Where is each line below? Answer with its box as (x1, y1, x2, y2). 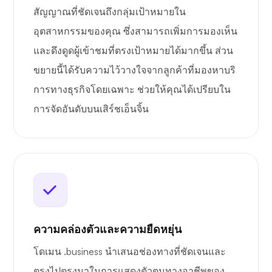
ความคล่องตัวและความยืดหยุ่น (33, 222, 182, 236)
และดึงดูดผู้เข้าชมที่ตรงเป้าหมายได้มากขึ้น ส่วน (33, 44, 233, 57)
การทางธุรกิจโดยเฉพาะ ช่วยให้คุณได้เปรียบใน (33, 83, 231, 96)
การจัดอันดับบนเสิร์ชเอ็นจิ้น (33, 103, 149, 115)
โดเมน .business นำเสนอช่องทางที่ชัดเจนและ (33, 245, 226, 258)
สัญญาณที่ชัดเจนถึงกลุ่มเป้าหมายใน (33, 5, 186, 18)
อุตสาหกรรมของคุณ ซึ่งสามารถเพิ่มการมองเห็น (33, 25, 237, 38)
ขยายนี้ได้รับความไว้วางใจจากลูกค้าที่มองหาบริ (33, 64, 236, 76)
